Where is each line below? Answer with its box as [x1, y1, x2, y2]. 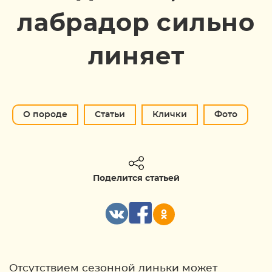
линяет [87, 45, 185, 69]
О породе [23, 110, 67, 119]
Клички [152, 110, 187, 119]
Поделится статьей [92, 174, 180, 183]
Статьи [95, 110, 125, 119]
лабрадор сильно [17, 12, 255, 36]
